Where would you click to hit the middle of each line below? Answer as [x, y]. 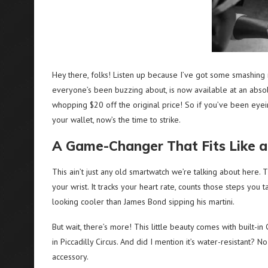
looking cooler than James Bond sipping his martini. [143, 202]
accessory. [70, 257]
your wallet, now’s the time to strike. [116, 120]
